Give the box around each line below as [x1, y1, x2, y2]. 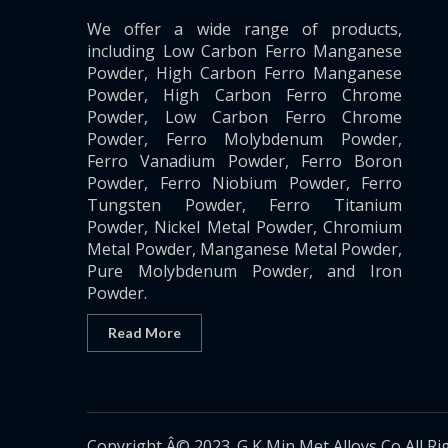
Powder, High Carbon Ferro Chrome [87, 84, 402, 107]
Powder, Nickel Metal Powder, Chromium [87, 216, 402, 239]
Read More [108, 324, 181, 342]
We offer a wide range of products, [87, 18, 402, 41]
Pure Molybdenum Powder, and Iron [87, 260, 402, 283]
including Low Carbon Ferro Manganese [87, 40, 402, 63]
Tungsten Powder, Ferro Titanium [87, 194, 402, 217]
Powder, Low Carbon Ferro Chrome [87, 106, 402, 129]
